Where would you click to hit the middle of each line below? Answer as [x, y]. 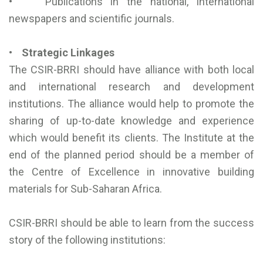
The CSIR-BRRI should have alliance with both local [131, 70]
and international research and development [131, 87]
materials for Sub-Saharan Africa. [85, 189]
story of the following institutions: [87, 240]
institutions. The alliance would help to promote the [131, 104]
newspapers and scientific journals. [92, 19]
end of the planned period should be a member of [131, 155]
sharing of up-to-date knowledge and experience [131, 121]
